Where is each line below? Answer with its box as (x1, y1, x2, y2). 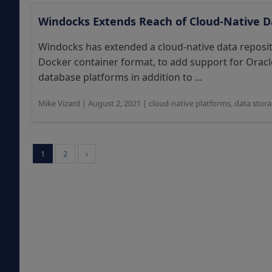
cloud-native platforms (149, 98, 231, 109)
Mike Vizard (38, 98, 80, 109)
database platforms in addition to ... (38, 70, 202, 84)
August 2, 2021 (88, 98, 141, 109)
